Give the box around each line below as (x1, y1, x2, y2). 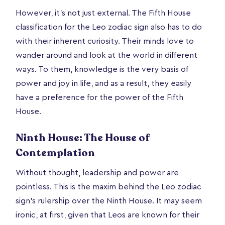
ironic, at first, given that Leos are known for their (16, 210, 199, 219)
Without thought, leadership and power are (16, 168, 179, 177)
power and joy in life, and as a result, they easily (16, 79, 191, 87)
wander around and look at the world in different (16, 51, 197, 59)
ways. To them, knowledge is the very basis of (16, 65, 188, 73)
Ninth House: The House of (16, 131, 149, 145)
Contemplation (16, 146, 95, 160)
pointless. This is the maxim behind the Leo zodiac (16, 182, 201, 191)
